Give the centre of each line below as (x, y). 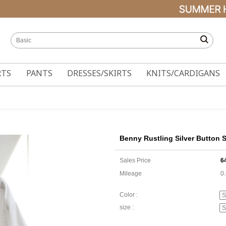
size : (127, 208)
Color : (129, 195)
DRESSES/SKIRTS (99, 73)
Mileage (131, 174)
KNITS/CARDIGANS (183, 73)
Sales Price (135, 160)
